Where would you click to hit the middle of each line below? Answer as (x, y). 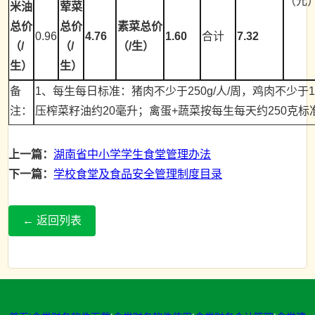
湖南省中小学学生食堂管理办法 (133, 154)
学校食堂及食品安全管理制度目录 (138, 174)
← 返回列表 (52, 220)
